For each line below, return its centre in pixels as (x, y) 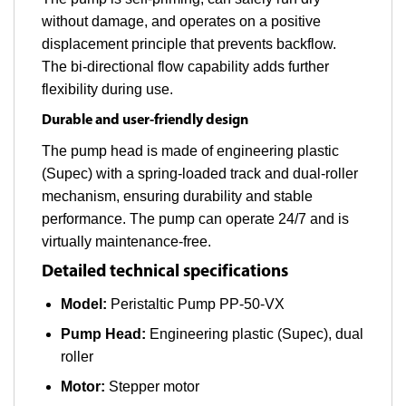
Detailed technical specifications (165, 273)
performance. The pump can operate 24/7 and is (195, 219)
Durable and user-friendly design (145, 121)
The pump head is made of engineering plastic (190, 151)
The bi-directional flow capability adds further (185, 67)
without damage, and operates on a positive (181, 22)
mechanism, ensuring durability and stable (177, 197)
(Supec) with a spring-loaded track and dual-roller (200, 174)
